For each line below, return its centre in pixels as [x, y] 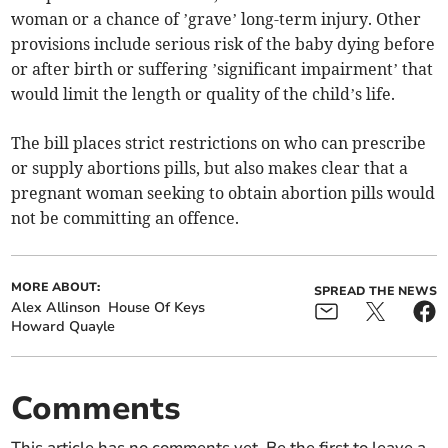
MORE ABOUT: [56, 287]
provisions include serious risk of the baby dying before [223, 44]
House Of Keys [157, 308]
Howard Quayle [63, 327]
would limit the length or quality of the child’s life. [203, 94]
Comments [96, 409]
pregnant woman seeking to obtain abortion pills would [223, 193]
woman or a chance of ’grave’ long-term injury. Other [216, 19]
